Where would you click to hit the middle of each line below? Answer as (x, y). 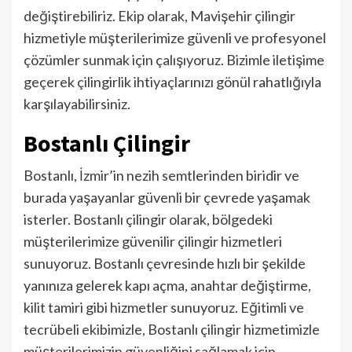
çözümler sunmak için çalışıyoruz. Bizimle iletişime (174, 59)
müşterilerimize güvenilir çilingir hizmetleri (153, 241)
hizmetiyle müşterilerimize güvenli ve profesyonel (175, 37)
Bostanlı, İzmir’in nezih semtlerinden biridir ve (161, 175)
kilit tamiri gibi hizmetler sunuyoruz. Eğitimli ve (164, 307)
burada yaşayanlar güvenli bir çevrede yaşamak (167, 197)
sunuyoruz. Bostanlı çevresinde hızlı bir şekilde (165, 263)
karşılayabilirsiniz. (77, 103)
